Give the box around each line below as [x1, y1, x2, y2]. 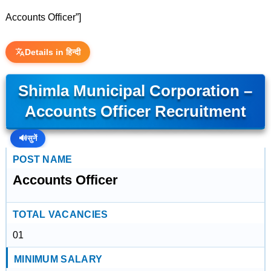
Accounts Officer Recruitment [24, 103, 246, 120]
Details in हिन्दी [24, 47, 80, 57]
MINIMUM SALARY [13, 254, 103, 264]
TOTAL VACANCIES [12, 209, 108, 220]
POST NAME [12, 154, 73, 165]
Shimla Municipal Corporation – [18, 82, 253, 99]
